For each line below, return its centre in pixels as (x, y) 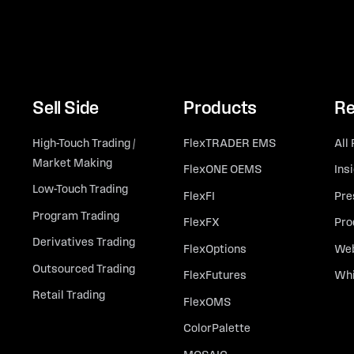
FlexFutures (215, 277)
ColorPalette (217, 330)
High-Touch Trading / (84, 144)
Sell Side (66, 109)
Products (220, 109)
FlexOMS (207, 303)
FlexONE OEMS (222, 171)
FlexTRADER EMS (230, 144)
